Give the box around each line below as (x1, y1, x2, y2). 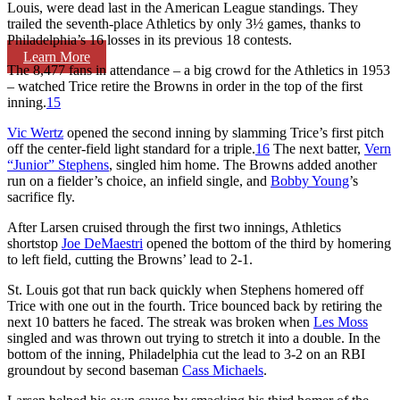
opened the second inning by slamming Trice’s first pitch (63, 124, 384, 140)
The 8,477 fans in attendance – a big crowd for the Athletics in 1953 (7, 62, 390, 78)
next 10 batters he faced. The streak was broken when (7, 313, 313, 329)
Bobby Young (271, 172, 349, 188)
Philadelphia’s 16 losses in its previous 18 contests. (7, 31, 292, 47)
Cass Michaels (182, 362, 263, 378)
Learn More (23, 48, 90, 64)
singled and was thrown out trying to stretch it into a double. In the (7, 329, 380, 346)
